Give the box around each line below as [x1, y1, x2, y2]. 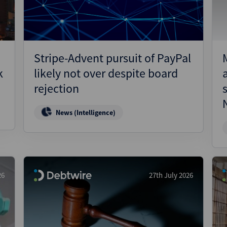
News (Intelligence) [56, 108, 116, 117]
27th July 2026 [149, 170, 193, 180]
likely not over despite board [34, 65, 178, 81]
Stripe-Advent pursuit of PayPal [34, 50, 191, 66]
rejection [34, 81, 79, 96]
